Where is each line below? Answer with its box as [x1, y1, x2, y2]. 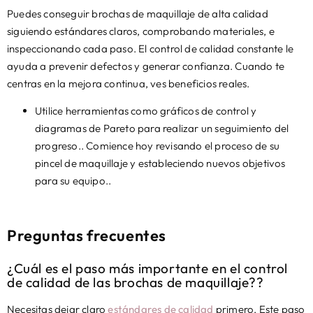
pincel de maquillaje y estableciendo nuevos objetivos [35, 156, 286, 170]
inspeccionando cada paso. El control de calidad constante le [7, 42, 294, 56]
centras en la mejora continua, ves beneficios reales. [7, 77, 250, 91]
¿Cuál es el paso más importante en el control [7, 260, 289, 277]
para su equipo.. [35, 174, 112, 188]
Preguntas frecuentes [7, 226, 166, 246]
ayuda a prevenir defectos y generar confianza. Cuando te [7, 59, 285, 73]
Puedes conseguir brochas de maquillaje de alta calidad [7, 7, 268, 21]
